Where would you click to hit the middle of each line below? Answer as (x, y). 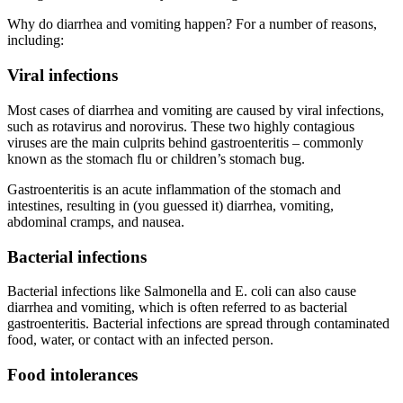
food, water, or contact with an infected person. (140, 340)
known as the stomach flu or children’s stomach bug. (158, 158)
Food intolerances (72, 374)
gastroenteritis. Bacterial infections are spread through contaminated (198, 324)
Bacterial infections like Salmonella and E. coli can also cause (182, 291)
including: (37, 40)
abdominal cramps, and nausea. (96, 221)
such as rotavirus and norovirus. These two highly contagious (181, 126)
